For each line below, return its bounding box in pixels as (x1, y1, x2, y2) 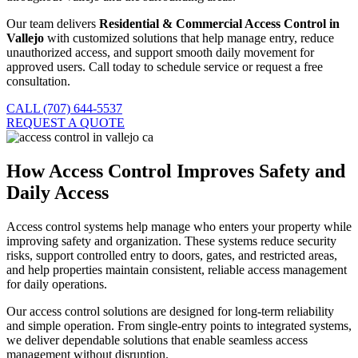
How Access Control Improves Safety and (6, 161, 345, 182)
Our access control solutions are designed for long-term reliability (6, 304, 334, 319)
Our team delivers (6, 17, 99, 31)
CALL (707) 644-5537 (6, 101, 122, 116)
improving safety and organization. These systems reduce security (6, 234, 336, 249)
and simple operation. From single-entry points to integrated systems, (6, 319, 352, 333)
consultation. (6, 74, 70, 89)
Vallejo (6, 31, 44, 46)
